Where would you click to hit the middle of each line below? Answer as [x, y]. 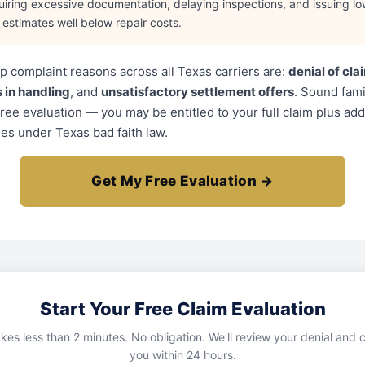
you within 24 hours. [182, 355]
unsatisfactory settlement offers [198, 92]
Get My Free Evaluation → [182, 181]
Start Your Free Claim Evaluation [182, 309]
